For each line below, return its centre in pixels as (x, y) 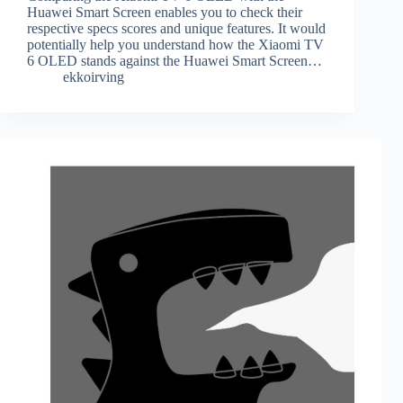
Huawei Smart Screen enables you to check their (165, 13)
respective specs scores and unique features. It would (176, 29)
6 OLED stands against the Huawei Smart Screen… (175, 61)
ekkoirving (94, 77)
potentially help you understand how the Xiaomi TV (175, 45)
